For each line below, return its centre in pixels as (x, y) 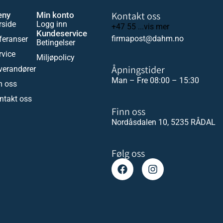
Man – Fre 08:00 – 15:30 (155, 80)
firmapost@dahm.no (147, 38)
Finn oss (128, 111)
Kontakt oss (136, 16)
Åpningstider (138, 69)
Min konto (55, 15)
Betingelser (56, 42)
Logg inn (52, 24)
